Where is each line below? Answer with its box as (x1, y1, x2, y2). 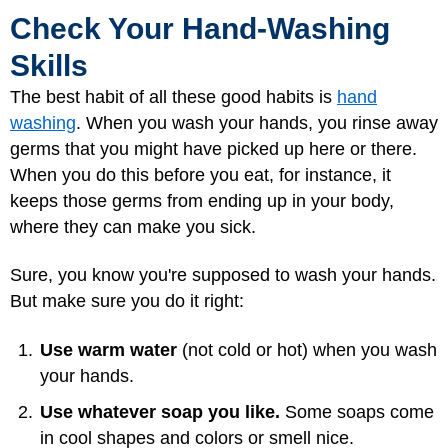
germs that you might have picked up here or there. (10, 138, 417, 159)
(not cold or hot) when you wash (177, 339, 437, 360)
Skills (10, 48, 88, 82)
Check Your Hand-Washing (10, 11, 390, 45)
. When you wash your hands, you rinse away (76, 112, 438, 133)
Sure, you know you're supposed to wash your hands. (10, 265, 436, 286)
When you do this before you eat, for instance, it (10, 164, 391, 185)
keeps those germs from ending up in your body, (10, 190, 394, 211)
